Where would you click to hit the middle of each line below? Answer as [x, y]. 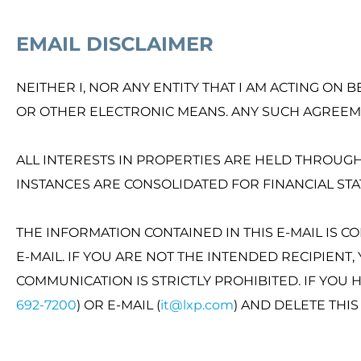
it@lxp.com [197, 305]
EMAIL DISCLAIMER [115, 44]
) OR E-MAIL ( [118, 305]
